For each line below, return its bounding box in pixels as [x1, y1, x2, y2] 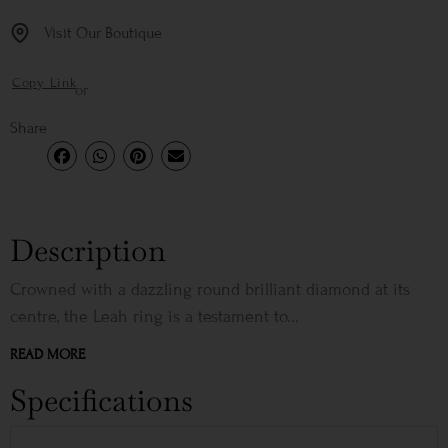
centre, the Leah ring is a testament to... [10, 306, 299, 328]
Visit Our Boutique [44, 23, 162, 42]
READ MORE [10, 346, 85, 364]
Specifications [10, 381, 193, 421]
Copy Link [12, 74, 77, 91]
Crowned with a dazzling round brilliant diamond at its [10, 279, 410, 301]
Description [10, 231, 166, 271]
